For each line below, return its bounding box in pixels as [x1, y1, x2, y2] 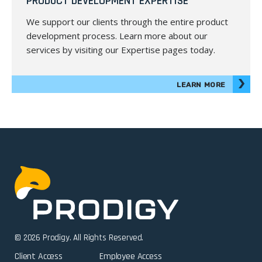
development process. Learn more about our [26, 29, 208, 42]
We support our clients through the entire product [26, 15, 228, 27]
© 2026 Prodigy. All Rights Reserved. [15, 232, 144, 243]
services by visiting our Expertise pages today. [26, 43, 215, 56]
